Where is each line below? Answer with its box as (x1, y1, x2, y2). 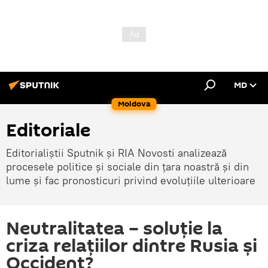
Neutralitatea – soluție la (6, 216, 223, 242)
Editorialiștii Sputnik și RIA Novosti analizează (6, 146, 227, 160)
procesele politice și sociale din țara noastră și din (6, 160, 249, 173)
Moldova (117, 98, 151, 109)
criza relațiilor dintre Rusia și (6, 233, 257, 259)
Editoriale (6, 118, 90, 144)
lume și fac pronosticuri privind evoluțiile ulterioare (6, 173, 255, 187)
